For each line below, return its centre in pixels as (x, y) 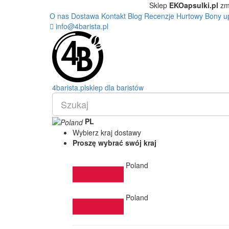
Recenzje (159, 16)
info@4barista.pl (81, 26)
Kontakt (113, 16)
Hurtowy (190, 16)
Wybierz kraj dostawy (107, 133)
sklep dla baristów (115, 87)
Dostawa (85, 16)
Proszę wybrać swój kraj (114, 143)
